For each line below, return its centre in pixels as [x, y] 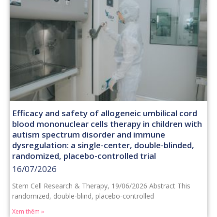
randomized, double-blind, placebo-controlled [83, 196]
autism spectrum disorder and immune [89, 135]
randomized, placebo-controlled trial [84, 156]
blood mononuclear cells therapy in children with [107, 124]
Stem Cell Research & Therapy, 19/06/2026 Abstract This [101, 186]
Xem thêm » [28, 212]
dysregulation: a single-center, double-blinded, [103, 145]
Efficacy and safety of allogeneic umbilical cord [105, 113]
